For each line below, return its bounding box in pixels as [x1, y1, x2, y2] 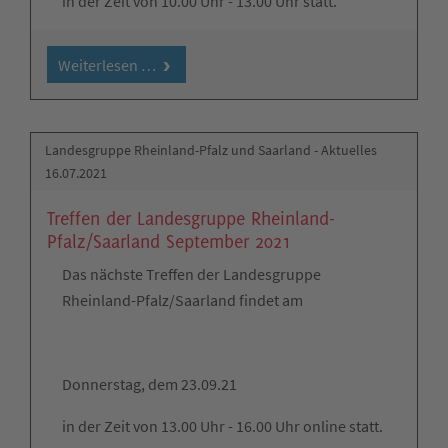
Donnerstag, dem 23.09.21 [62, 373, 237, 394]
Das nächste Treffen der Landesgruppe [62, 263, 321, 284]
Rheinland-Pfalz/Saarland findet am [62, 289, 303, 310]
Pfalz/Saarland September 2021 [47, 229, 291, 252]
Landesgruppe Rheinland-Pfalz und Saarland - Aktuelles [45, 141, 378, 160]
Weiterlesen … [57, 54, 156, 75]
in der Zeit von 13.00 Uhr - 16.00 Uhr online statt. [62, 415, 383, 436]
